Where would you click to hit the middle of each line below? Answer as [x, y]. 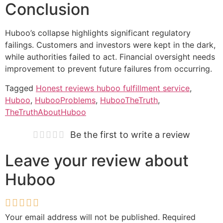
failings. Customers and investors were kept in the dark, [110, 45]
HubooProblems [65, 100]
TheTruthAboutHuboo [46, 112]
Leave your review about [97, 160]
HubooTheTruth [129, 100]
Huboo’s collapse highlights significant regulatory [98, 33]
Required [179, 217]
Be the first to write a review [130, 134]
